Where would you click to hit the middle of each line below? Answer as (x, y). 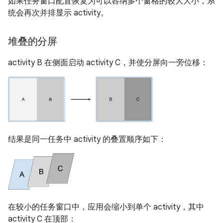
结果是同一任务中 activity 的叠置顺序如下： (87, 140)
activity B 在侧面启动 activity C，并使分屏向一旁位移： (108, 62)
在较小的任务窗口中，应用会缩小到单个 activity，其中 (106, 207)
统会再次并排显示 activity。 (58, 13)
